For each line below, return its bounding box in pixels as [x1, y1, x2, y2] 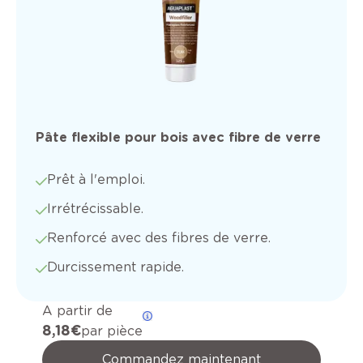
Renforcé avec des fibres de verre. [47, 230, 271, 246]
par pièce [81, 323, 143, 340]
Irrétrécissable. [47, 201, 143, 217]
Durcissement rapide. [47, 259, 184, 275]
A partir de [42, 303, 113, 319]
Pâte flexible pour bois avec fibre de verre [36, 130, 321, 146]
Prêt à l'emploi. [47, 172, 145, 188]
